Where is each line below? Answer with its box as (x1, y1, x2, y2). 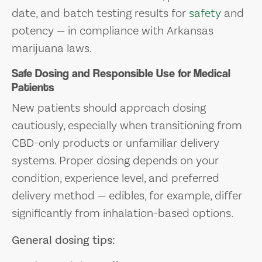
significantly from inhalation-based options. (12, 205, 233, 221)
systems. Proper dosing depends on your (12, 153, 219, 168)
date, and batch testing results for (12, 5, 189, 21)
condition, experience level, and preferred (12, 170, 219, 186)
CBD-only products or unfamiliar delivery (12, 135, 219, 151)
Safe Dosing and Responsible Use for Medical (12, 66, 230, 80)
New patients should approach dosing (12, 100, 206, 116)
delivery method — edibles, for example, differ (12, 188, 242, 204)
